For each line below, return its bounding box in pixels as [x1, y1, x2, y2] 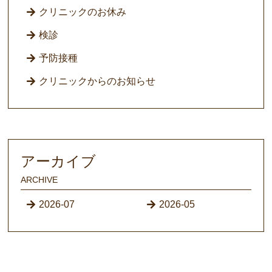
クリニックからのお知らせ [39, 76, 156, 87]
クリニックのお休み [39, 7, 127, 18]
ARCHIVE [21, 175, 58, 185]
